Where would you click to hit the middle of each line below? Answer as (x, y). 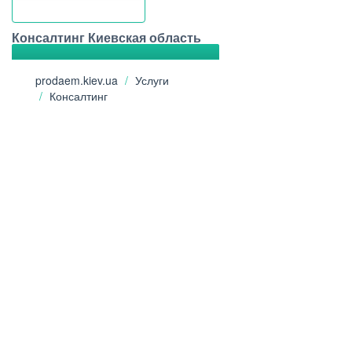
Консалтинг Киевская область (106, 37)
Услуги (152, 80)
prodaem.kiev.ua (77, 80)
